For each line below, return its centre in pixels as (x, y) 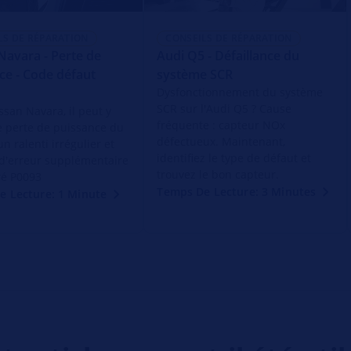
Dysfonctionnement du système (240, 92)
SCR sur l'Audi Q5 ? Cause (224, 108)
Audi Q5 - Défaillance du (228, 55)
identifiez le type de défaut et (234, 157)
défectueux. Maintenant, (221, 141)
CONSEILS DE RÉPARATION (229, 38)
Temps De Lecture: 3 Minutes (237, 191)
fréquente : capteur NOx (221, 125)
